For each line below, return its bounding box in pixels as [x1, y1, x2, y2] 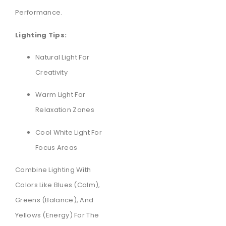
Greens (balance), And [15, 195, 94, 205]
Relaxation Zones [35, 105, 94, 115]
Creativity [35, 68, 68, 78]
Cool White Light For [35, 127, 102, 137]
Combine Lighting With [15, 165, 91, 175]
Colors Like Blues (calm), [15, 180, 100, 190]
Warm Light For [35, 90, 86, 100]
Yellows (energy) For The [15, 210, 99, 220]
